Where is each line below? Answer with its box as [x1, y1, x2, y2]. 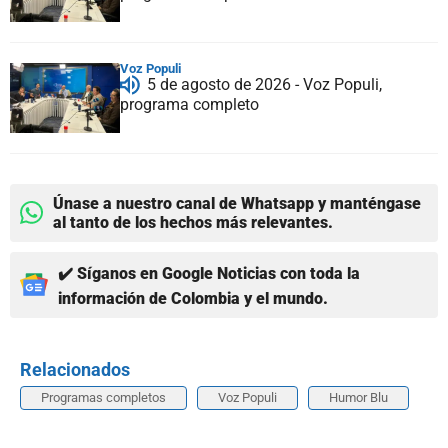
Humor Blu [329, 389, 388, 405]
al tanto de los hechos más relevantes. [53, 212, 333, 232]
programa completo [120, 94, 259, 114]
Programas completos [41, 389, 166, 405]
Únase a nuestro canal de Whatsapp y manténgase [53, 193, 421, 213]
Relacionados [20, 358, 130, 380]
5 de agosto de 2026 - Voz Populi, [147, 74, 382, 94]
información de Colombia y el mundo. [58, 288, 328, 308]
